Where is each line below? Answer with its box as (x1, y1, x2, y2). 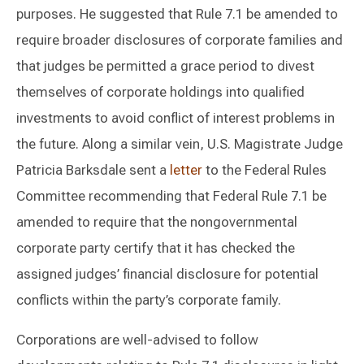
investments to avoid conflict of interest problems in (16, 109, 335, 126)
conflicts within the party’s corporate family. (16, 291, 281, 308)
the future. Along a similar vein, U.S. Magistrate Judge (16, 135, 343, 152)
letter (170, 161, 202, 178)
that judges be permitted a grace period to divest (16, 57, 314, 74)
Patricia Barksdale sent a (16, 161, 170, 178)
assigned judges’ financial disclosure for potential (16, 265, 318, 282)
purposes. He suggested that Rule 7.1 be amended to (16, 5, 338, 22)
